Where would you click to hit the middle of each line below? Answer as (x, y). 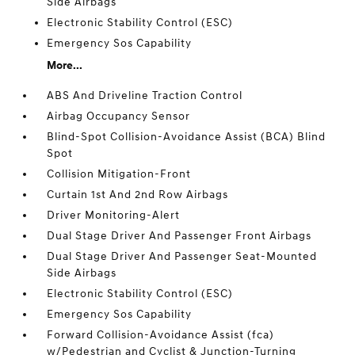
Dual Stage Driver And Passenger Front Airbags (179, 236)
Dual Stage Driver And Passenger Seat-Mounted (182, 257)
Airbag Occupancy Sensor (119, 116)
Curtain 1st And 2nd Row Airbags (138, 195)
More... (65, 66)
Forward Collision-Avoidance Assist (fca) (161, 335)
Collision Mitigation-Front (119, 174)
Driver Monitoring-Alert (114, 216)
